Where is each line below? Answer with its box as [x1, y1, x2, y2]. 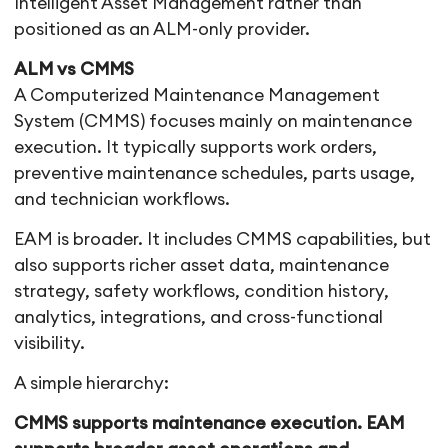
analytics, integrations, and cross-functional [14, 309, 384, 327]
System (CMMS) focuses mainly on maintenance [14, 113, 413, 131]
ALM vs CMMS [14, 61, 135, 79]
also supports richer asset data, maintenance [14, 257, 390, 275]
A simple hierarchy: [14, 375, 170, 393]
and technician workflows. [14, 191, 231, 209]
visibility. [14, 335, 86, 353]
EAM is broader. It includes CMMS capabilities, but [14, 231, 432, 249]
